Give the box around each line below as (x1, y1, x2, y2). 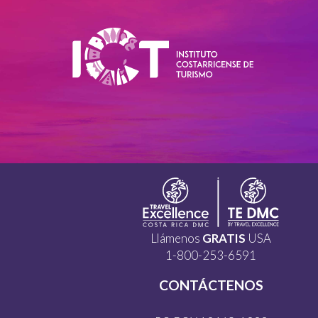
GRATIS (202, 230, 246, 246)
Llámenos (150, 230, 202, 246)
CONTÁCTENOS (158, 276, 263, 293)
